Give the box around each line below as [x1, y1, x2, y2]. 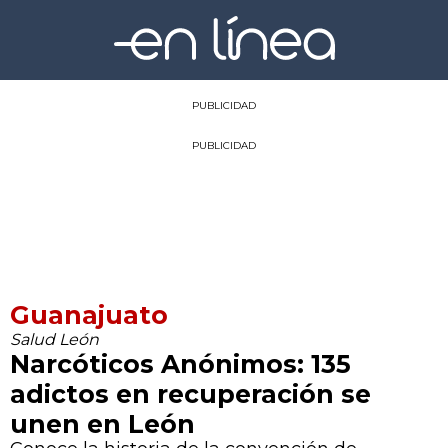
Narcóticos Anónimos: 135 [10, 348, 351, 379]
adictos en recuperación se [10, 378, 371, 409]
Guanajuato [10, 299, 168, 330]
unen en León [10, 408, 195, 439]
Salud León [10, 329, 99, 349]
